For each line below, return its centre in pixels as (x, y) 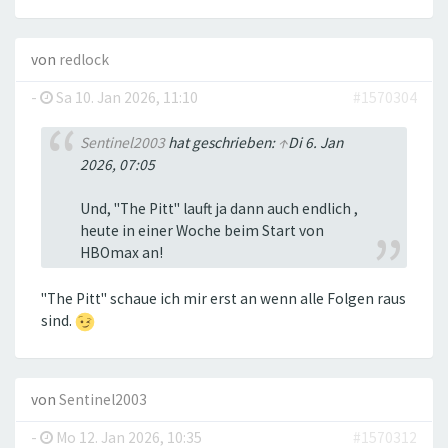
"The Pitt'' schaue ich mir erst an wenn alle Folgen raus (223, 299)
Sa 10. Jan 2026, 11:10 (125, 97)
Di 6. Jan (315, 142)
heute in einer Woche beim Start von (201, 230)
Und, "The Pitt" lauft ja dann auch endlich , (218, 208)
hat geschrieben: (221, 142)
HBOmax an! (121, 252)
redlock (84, 59)
